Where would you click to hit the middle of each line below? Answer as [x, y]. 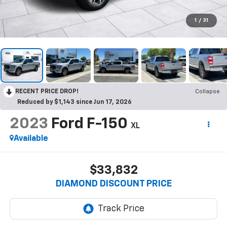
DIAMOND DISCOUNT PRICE [113, 184]
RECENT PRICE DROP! [47, 91]
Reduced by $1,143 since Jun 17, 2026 [74, 102]
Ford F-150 [89, 124]
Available [31, 139]
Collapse [207, 91]
